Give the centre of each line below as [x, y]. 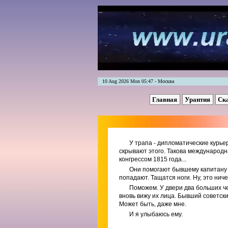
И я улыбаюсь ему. [156, 214]
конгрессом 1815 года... [153, 159]
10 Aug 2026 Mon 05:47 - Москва [136, 81]
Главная [165, 99]
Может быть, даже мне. [153, 204]
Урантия [198, 99]
